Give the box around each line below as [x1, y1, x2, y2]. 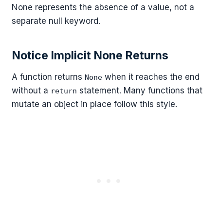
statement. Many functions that [77, 85, 202, 95]
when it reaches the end [102, 72, 200, 82]
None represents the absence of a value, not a [12, 2, 194, 13]
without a [12, 85, 51, 95]
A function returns [12, 72, 85, 82]
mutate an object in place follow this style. [12, 99, 177, 109]
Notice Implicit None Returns [12, 48, 168, 62]
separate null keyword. [12, 16, 100, 26]
